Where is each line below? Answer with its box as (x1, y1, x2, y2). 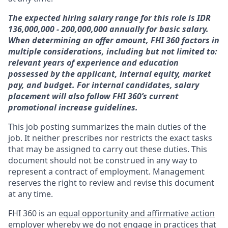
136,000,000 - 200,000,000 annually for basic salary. (8, 23, 209, 35)
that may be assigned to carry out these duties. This (8, 144, 207, 155)
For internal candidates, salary (77, 79, 199, 91)
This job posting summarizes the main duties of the (8, 121, 206, 132)
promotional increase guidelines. (8, 102, 138, 113)
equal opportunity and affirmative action (59, 208, 215, 219)
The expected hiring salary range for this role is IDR (8, 12, 211, 23)
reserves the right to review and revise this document (8, 177, 214, 188)
